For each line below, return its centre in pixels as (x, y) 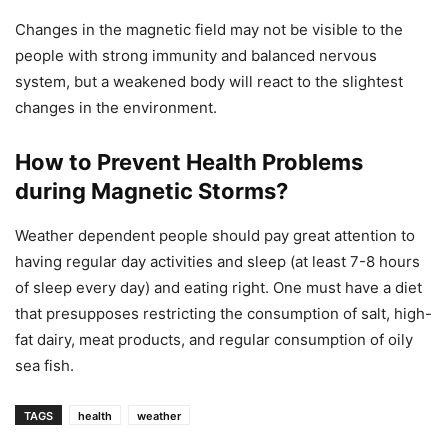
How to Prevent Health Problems (189, 162)
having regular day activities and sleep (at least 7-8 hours (217, 261)
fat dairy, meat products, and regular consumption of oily (214, 339)
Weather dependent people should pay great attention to (215, 235)
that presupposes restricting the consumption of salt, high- (223, 313)
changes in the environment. (116, 107)
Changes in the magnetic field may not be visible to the (209, 29)
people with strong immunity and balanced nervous (196, 55)
